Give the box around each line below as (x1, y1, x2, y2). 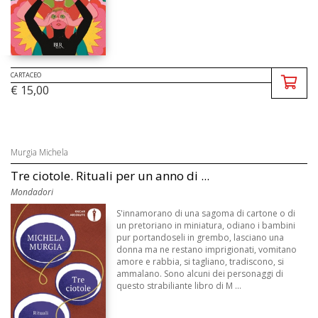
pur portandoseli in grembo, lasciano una (116, 231, 285, 243)
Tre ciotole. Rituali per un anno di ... (11, 167, 209, 184)
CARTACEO (11, 70, 41, 79)
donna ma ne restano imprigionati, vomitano (116, 243, 297, 256)
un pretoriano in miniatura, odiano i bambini (116, 219, 296, 231)
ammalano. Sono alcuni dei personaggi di (116, 267, 284, 280)
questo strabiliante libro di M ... (116, 279, 242, 292)
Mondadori (11, 185, 53, 198)
